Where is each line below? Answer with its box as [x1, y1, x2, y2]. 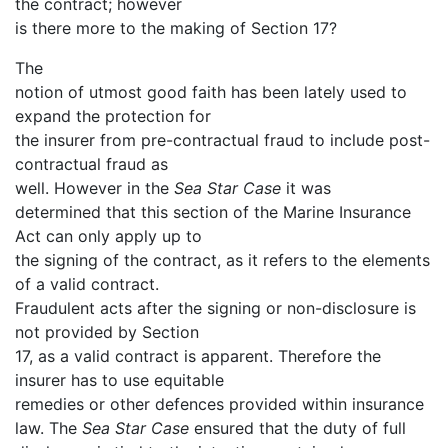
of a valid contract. [15, 273, 159, 294]
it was [281, 177, 331, 198]
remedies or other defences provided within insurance [15, 393, 424, 414]
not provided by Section [15, 321, 199, 342]
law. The [15, 417, 82, 438]
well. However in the [15, 177, 174, 198]
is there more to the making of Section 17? [15, 17, 337, 38]
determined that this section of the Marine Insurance [15, 201, 411, 222]
